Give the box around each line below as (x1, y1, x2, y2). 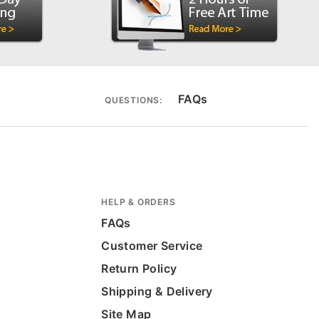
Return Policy (101, 261, 177, 276)
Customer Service (101, 239, 203, 253)
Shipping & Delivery (101, 284, 213, 299)
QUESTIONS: (104, 95, 162, 106)
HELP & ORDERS (101, 197, 176, 208)
